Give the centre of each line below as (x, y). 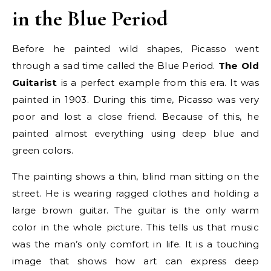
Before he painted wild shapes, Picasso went (135, 49)
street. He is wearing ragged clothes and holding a (135, 194)
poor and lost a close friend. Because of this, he (135, 117)
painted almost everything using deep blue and (135, 134)
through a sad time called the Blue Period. (115, 66)
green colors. (43, 151)
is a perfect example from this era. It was (158, 83)
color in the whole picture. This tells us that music (135, 227)
